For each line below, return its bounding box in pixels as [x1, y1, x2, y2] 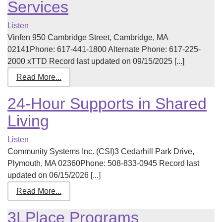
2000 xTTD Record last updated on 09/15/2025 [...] [7, 57, 184, 65]
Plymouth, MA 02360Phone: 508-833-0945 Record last [7, 159, 199, 167]
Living [7, 112, 49, 130]
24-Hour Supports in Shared [7, 95, 207, 112]
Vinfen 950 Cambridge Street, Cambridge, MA [7, 33, 168, 42]
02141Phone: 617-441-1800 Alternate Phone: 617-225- [7, 45, 201, 54]
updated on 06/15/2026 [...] [7, 171, 101, 179]
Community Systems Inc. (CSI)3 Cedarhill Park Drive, [7, 147, 194, 156]
